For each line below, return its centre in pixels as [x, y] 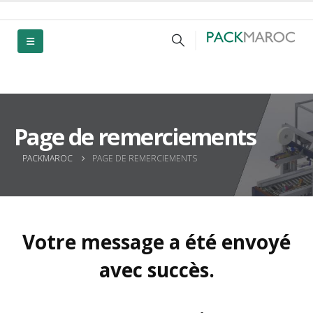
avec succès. [156, 269]
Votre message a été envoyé [156, 241]
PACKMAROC [48, 158]
